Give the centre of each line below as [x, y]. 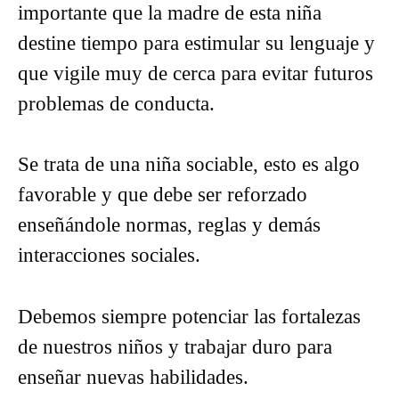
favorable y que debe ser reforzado [163, 195]
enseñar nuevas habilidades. [133, 377]
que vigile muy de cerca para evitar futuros [195, 73]
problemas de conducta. [116, 103]
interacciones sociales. [109, 255]
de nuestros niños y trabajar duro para [175, 346]
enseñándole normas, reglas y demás [169, 225]
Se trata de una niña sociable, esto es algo [189, 164]
